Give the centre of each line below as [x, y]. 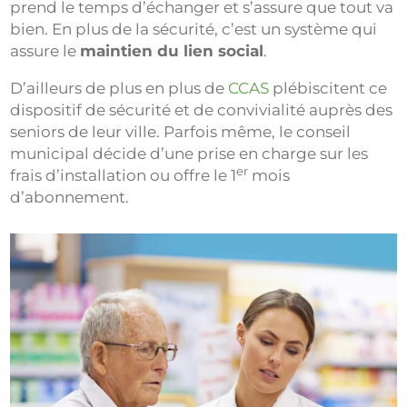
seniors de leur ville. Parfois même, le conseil [181, 132]
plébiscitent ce [328, 88]
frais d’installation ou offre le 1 [124, 175]
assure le [45, 51]
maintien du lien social [172, 51]
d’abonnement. [70, 197]
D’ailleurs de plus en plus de [119, 88]
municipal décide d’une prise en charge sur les [189, 154]
